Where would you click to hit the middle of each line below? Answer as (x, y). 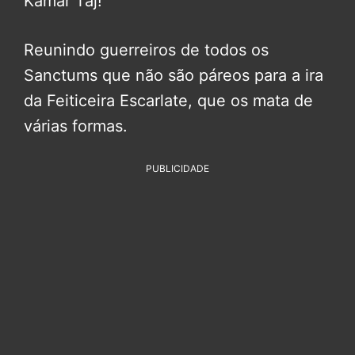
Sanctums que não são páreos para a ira (174, 75)
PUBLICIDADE (177, 168)
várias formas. (76, 126)
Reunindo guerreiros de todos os (146, 50)
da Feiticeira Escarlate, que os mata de (168, 100)
